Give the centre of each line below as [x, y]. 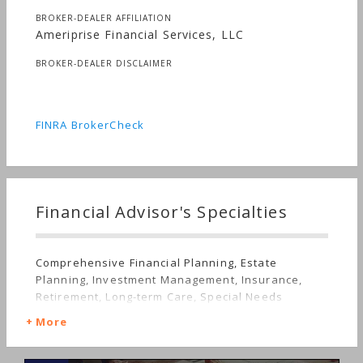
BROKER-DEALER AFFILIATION [104, 18]
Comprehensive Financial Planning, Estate [156, 263]
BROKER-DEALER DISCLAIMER [104, 63]
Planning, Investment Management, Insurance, [169, 280]
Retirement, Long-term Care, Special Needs [159, 297]
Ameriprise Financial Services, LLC [140, 34]
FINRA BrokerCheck [90, 125]
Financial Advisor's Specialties [162, 212]
